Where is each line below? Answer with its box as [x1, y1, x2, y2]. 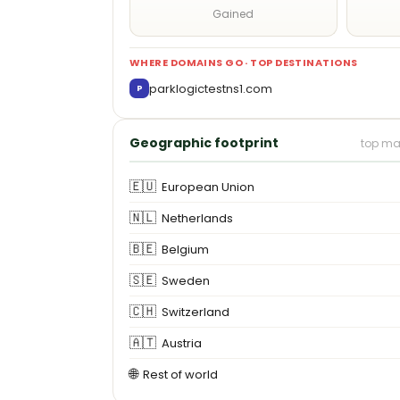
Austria [162, 334, 202, 352]
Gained [212, 6, 254, 21]
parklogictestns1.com [149, 79, 272, 97]
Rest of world [143, 365, 218, 383]
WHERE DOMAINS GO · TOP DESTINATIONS [129, 55, 358, 70]
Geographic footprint [129, 134, 279, 152]
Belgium [162, 240, 209, 258]
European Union [162, 178, 254, 196]
